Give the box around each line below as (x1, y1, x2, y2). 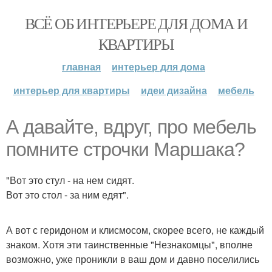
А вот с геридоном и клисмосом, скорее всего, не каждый (6, 223, 264, 237)
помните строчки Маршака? (6, 138, 245, 160)
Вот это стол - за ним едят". (6, 188, 129, 202)
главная (62, 59, 101, 73)
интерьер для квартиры (13, 83, 130, 97)
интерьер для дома (112, 59, 205, 73)
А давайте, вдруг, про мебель (6, 116, 256, 138)
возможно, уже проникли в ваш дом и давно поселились (6, 252, 259, 266)
